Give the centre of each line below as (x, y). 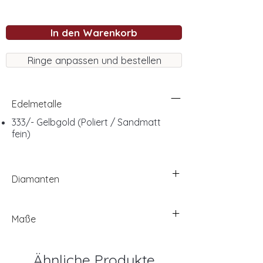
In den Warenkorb (94, 33)
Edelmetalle (37, 104)
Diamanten (36, 179)
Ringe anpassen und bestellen (94, 60)
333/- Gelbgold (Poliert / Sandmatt (86, 122)
